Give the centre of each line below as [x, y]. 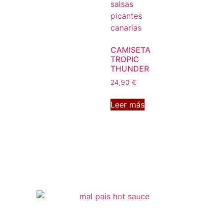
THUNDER [130, 69]
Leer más [128, 105]
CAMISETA [130, 50]
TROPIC [125, 59]
